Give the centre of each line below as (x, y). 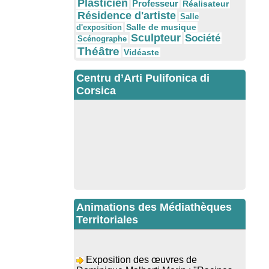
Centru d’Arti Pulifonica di (143, 78)
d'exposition (99, 28)
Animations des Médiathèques (154, 207)
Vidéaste (141, 53)
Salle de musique (161, 27)
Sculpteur (156, 38)
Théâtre (98, 51)
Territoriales (107, 220)
